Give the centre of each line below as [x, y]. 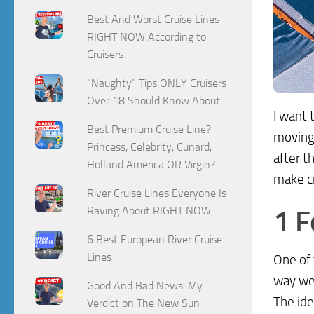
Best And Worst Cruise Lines [153, 20]
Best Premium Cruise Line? [149, 129]
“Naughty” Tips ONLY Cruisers [157, 83]
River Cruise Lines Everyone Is [157, 193]
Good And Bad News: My [145, 285]
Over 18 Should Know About [154, 100]
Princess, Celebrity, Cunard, [150, 146]
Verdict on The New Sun [144, 303]
